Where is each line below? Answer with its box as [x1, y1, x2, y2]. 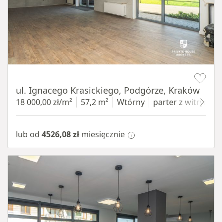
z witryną [177, 97, 213, 108]
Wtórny [117, 97, 145, 108]
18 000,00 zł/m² [16, 97, 72, 108]
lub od [16, 129, 42, 140]
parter [153, 97, 177, 108]
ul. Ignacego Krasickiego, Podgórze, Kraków [16, 84, 200, 96]
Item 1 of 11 [7, 64, 52, 75]
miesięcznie [79, 129, 125, 140]
